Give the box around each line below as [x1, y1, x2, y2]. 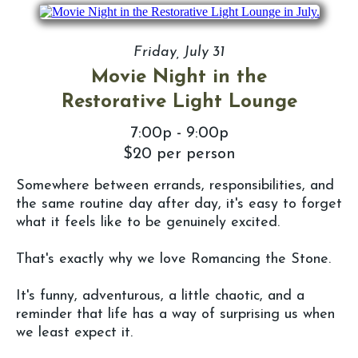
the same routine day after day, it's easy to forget [16, 197, 342, 213]
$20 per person [122, 146, 236, 163]
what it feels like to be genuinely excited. [16, 215, 280, 231]
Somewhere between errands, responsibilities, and [16, 178, 334, 194]
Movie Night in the [91, 68, 267, 88]
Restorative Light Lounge [61, 93, 297, 113]
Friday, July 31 [133, 45, 225, 61]
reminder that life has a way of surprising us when [16, 307, 335, 323]
